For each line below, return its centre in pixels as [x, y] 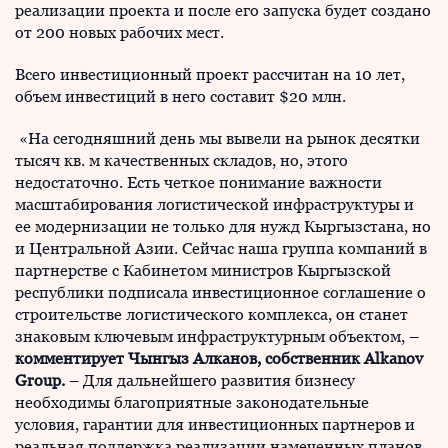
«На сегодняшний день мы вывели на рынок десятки [217, 139]
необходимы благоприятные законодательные [192, 403]
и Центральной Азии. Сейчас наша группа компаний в [221, 249]
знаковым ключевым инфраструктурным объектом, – [217, 337]
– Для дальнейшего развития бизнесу [210, 381]
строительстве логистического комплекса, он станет [211, 315]
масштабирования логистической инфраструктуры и [214, 205]
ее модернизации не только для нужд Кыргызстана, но [223, 227]
